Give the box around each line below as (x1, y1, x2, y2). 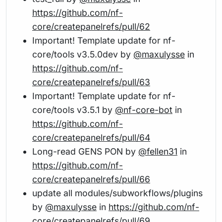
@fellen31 (138, 146, 177, 157)
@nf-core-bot (115, 104, 172, 115)
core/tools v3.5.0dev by (32, 49, 133, 59)
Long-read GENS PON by (32, 146, 138, 157)
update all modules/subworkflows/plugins (32, 187, 203, 198)
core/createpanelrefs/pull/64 (32, 132, 150, 143)
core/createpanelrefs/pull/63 (32, 76, 150, 87)
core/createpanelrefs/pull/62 (32, 21, 150, 32)
